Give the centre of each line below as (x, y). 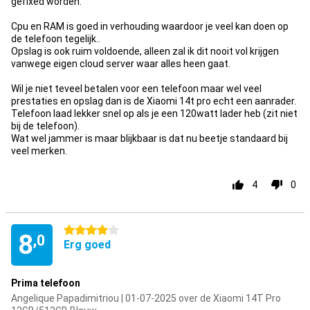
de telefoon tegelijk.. (56, 39)
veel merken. (39, 151)
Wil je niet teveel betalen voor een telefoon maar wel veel (136, 89)
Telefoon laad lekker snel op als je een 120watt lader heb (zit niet (154, 113)
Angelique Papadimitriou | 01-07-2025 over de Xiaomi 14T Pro (146, 298)
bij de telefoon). (45, 126)
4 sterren (84, 230)
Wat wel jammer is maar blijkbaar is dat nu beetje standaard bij (149, 138)
